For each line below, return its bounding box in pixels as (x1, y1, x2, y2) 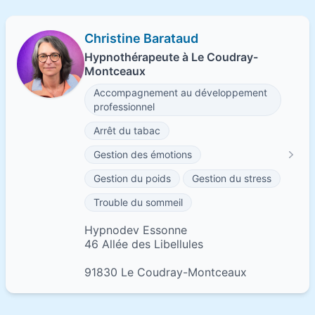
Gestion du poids (94, 172, 171, 184)
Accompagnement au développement (94, 86, 267, 98)
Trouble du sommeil (94, 196, 183, 208)
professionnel (94, 101, 155, 112)
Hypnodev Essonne (84, 223, 187, 237)
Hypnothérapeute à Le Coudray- (84, 50, 258, 64)
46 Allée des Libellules (84, 237, 203, 251)
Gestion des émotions (94, 148, 192, 160)
